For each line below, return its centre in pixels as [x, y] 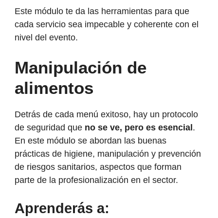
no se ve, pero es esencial [139, 127]
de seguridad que [50, 127]
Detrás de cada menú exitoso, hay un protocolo [106, 114]
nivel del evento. [46, 37]
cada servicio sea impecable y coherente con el [107, 24]
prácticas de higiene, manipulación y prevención [108, 154]
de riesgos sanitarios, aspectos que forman [98, 167]
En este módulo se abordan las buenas [91, 140]
